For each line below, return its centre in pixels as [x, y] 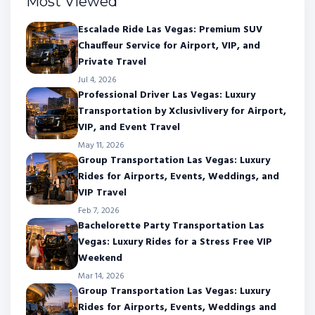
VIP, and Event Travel [129, 127]
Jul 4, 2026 [97, 80]
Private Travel [112, 62]
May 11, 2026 [101, 145]
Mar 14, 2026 [101, 276]
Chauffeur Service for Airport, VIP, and [169, 46]
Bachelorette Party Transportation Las [171, 226]
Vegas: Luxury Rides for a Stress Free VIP [175, 242]
